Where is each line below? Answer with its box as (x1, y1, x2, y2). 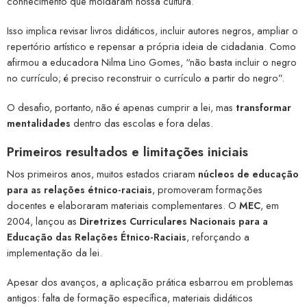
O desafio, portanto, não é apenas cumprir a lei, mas (7, 99, 236, 114)
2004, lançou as (7, 214, 79, 229)
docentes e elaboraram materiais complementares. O (7, 198, 239, 213)
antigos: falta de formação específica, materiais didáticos (7, 291, 253, 306)
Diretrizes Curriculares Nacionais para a (79, 214, 268, 229)
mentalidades (7, 115, 71, 130)
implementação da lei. (7, 245, 102, 260)
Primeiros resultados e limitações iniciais (7, 142, 248, 161)
